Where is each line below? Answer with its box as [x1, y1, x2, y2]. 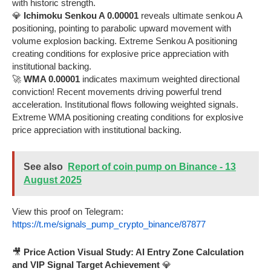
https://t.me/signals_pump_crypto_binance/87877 [12, 218, 206, 229]
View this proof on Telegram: [12, 206, 123, 217]
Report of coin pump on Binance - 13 [68, 161, 236, 172]
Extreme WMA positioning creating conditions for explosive [12, 111, 243, 122]
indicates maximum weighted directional [80, 73, 240, 84]
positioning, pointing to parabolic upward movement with [12, 22, 231, 33]
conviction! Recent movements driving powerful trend [12, 86, 221, 97]
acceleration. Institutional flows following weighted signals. [12, 99, 238, 109]
